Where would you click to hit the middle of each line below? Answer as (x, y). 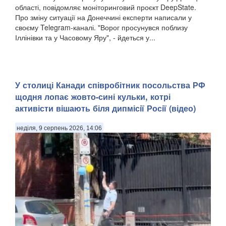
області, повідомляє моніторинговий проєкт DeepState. (106, 7)
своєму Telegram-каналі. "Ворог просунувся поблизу (101, 27)
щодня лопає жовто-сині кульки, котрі (93, 97)
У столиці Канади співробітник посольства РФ (110, 85)
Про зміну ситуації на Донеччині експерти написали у (103, 17)
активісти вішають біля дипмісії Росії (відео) (105, 108)
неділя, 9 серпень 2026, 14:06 (59, 128)
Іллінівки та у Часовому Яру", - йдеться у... (85, 37)
